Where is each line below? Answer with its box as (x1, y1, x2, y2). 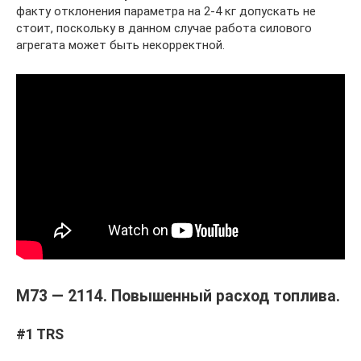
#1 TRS (16, 326, 64, 343)
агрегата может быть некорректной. (16, 38, 225, 52)
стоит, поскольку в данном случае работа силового (16, 21, 312, 35)
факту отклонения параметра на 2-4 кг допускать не (16, 4, 316, 19)
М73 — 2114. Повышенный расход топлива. (16, 287, 340, 306)
